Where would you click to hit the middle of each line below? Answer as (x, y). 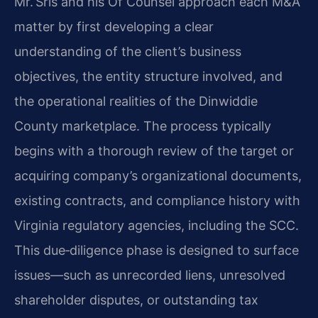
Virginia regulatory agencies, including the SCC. (157, 225)
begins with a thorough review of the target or (154, 150)
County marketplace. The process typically (143, 126)
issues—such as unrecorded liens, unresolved (150, 275)
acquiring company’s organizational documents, (158, 175)
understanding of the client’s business (128, 51)
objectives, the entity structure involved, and (148, 76)
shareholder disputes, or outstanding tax (136, 300)
